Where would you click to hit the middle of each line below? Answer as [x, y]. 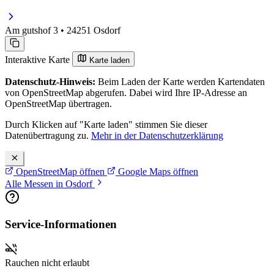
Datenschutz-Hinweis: [50, 81]
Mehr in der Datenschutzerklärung [157, 135]
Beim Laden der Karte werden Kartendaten [180, 81]
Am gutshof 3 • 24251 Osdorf [63, 30]
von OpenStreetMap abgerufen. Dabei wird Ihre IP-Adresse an [126, 92]
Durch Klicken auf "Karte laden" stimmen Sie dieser [106, 124]
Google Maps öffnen [157, 171]
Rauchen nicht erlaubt [47, 263]
